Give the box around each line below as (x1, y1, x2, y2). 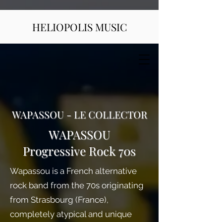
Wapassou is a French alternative (10, 166, 137, 176)
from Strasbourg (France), (10, 195, 109, 205)
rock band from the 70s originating (10, 180, 144, 190)
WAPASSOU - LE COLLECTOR (11, 108, 147, 121)
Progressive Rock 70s (23, 143, 136, 159)
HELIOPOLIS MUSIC (32, 20, 127, 34)
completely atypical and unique (10, 209, 132, 219)
